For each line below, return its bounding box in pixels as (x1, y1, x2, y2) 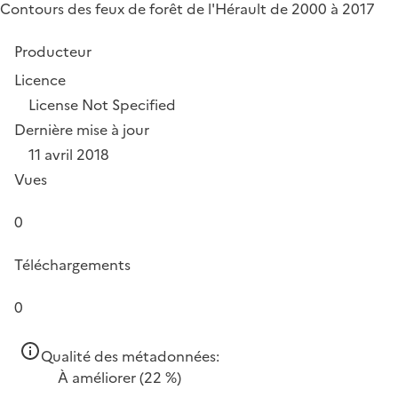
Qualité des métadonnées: (41, 345, 219, 367)
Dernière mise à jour (14, 118, 149, 140)
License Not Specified (28, 93, 176, 115)
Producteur (14, 40, 92, 62)
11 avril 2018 (28, 143, 109, 165)
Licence (14, 68, 66, 91)
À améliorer (58, 366, 136, 388)
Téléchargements (14, 253, 131, 275)
